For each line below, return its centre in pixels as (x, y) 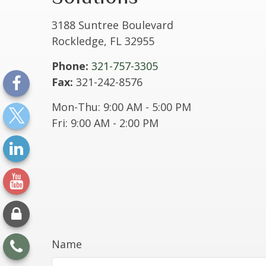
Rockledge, (79, 41)
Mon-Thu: (76, 107)
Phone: (70, 66)
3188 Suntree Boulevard (113, 25)
